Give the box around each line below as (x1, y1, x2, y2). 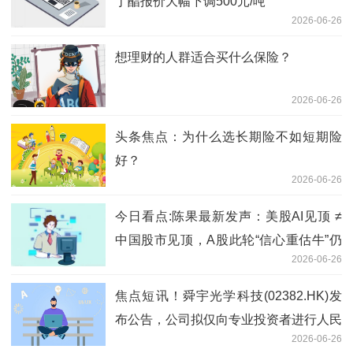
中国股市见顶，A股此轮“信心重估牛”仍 (115, 233, 342, 247)
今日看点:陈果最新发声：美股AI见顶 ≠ (115, 210, 342, 224)
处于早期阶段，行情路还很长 (115, 257, 279, 271)
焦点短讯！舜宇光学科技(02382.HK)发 (115, 289, 342, 303)
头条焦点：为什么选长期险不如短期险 (115, 130, 342, 144)
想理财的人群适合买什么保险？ (115, 50, 292, 65)
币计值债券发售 (115, 336, 203, 351)
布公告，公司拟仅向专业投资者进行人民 (115, 313, 342, 327)
